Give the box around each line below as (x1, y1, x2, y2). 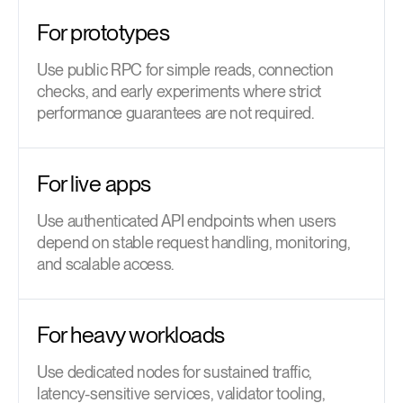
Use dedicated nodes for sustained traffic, (37, 363, 312, 382)
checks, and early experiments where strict (37, 82, 321, 102)
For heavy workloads (37, 321, 225, 349)
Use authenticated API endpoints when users (37, 211, 336, 231)
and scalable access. (37, 255, 174, 274)
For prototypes (37, 19, 169, 47)
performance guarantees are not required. (37, 103, 314, 123)
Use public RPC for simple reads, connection (37, 60, 334, 80)
